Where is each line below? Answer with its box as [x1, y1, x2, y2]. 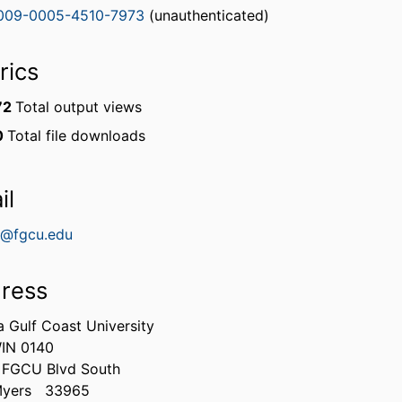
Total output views [15, 98, 142, 116]
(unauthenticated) [144, 6, 269, 24]
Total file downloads [7, 127, 145, 144]
